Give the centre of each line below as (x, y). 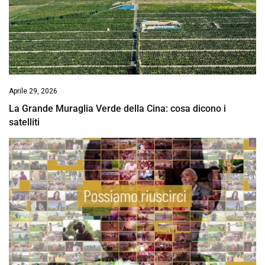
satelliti (24, 122)
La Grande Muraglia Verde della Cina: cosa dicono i (117, 109)
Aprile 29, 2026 (33, 91)
